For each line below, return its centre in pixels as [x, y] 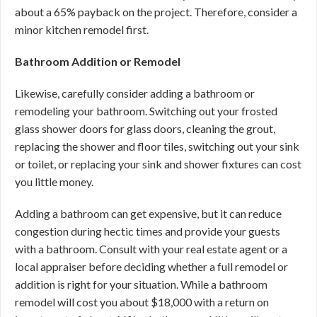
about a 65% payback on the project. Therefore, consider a [156, 12]
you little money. [54, 181]
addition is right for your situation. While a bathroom [141, 284]
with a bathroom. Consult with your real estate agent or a [151, 249]
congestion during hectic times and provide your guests [148, 231]
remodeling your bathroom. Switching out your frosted [146, 111]
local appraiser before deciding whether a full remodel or [151, 266]
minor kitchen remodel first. [82, 29]
